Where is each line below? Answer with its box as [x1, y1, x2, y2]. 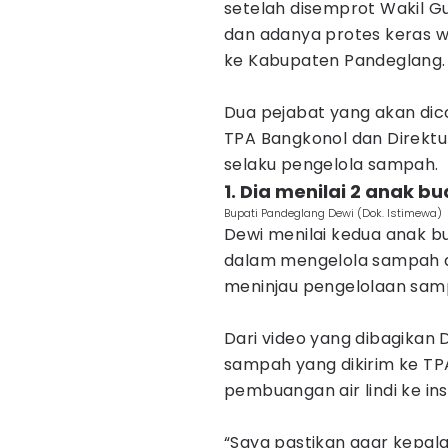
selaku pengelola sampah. [224, 153, 439, 176]
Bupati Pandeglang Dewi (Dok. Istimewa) [224, 205, 442, 221]
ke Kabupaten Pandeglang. [224, 49, 446, 72]
